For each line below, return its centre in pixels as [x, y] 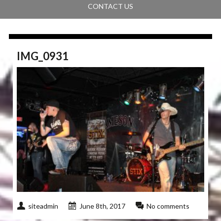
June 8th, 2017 [103, 206]
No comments [168, 206]
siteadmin [43, 206]
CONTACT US [110, 6]
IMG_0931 [43, 56]
